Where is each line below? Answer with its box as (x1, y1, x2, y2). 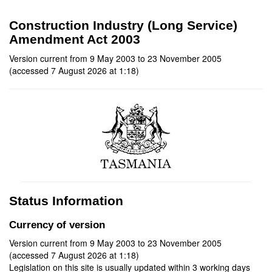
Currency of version (9, 219, 105, 231)
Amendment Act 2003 (9, 32, 140, 46)
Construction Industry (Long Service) (9, 18, 237, 32)
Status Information (9, 194, 123, 208)
